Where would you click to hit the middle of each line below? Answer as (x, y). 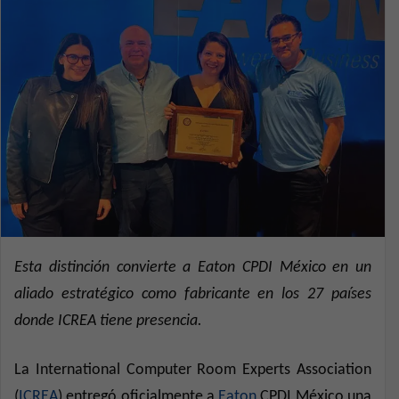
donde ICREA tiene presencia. (108, 321)
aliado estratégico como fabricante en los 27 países (193, 294)
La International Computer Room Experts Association (193, 370)
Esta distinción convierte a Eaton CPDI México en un (193, 267)
